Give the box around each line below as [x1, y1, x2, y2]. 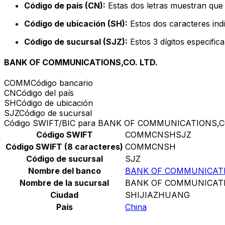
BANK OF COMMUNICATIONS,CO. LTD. [4, 57, 158, 68]
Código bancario [31, 78, 93, 88]
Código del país [16, 88, 74, 98]
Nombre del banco [28, 166, 101, 176]
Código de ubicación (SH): [24, 18, 128, 29]
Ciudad [50, 190, 78, 200]
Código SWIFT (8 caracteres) [6, 142, 123, 152]
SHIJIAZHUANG [125, 190, 190, 200]
